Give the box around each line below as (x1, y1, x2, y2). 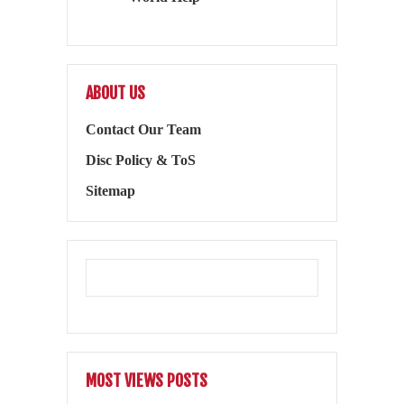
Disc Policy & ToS (86, 151, 196, 168)
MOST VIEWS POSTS (86, 370, 207, 390)
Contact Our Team (86, 121, 201, 137)
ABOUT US (86, 82, 145, 103)
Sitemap (86, 182, 135, 198)
